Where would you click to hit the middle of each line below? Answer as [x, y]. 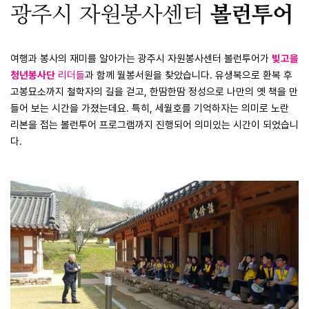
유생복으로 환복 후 [254, 75]
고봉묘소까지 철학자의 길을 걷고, [80, 92]
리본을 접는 [36, 125]
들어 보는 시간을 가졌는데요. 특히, [83, 108]
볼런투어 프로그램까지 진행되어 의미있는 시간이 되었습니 [180, 125]
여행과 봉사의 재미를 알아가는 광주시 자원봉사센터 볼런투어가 [141, 59]
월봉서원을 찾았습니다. [166, 75]
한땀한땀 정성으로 [188, 92]
